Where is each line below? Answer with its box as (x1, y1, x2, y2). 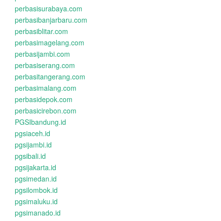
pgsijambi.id (15, 140, 52, 149)
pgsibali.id (15, 151, 46, 161)
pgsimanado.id (15, 208, 61, 218)
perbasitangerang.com (15, 72, 85, 81)
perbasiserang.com (15, 60, 75, 70)
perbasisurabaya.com (15, 3, 82, 13)
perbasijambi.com (15, 49, 70, 59)
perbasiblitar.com (15, 26, 68, 36)
